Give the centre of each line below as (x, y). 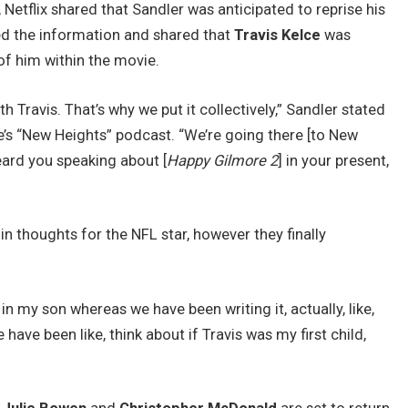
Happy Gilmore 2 (223, 160)
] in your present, (334, 160)
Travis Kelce (278, 35)
